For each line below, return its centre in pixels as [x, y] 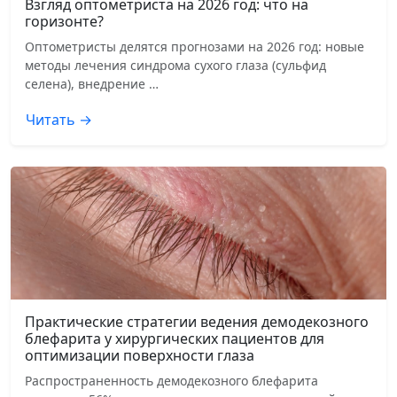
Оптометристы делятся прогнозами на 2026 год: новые [195, 47]
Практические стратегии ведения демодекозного [197, 322]
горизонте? [64, 22]
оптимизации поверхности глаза [140, 356]
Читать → [59, 120]
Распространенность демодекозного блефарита [171, 381]
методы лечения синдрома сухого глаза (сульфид [175, 66]
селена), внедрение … [92, 84]
